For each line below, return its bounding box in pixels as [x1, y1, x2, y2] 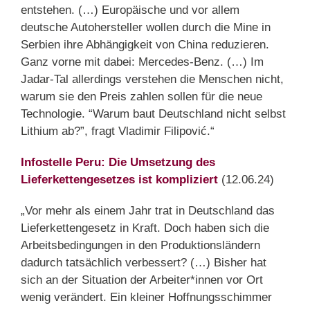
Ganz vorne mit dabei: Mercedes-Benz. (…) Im [21, 55, 264, 69]
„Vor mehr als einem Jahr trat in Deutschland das [21, 204, 275, 218]
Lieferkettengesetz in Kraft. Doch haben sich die [21, 221, 269, 235]
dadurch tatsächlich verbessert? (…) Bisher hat [21, 256, 266, 270]
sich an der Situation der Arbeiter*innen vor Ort [21, 273, 263, 287]
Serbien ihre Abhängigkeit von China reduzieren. [21, 38, 269, 52]
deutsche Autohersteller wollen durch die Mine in [21, 21, 271, 35]
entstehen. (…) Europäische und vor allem [21, 3, 239, 17]
